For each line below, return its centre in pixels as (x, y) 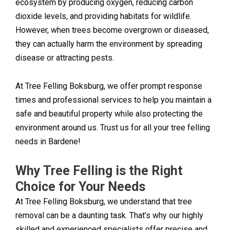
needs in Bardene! (48, 142)
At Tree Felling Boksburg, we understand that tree (104, 202)
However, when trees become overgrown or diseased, (112, 30)
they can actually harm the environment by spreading (109, 44)
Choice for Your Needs (80, 187)
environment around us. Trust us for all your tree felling (113, 128)
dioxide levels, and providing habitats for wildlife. (103, 16)
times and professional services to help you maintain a (113, 100)
